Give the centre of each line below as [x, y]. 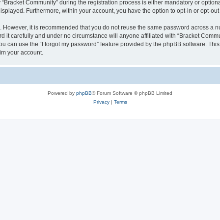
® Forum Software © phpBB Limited [132, 93]
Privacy [101, 102]
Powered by [62, 93]
